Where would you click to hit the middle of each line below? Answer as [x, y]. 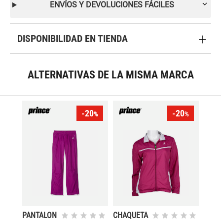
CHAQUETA [131, 215]
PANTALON [40, 215]
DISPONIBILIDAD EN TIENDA [73, 38]
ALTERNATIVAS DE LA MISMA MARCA [110, 74]
